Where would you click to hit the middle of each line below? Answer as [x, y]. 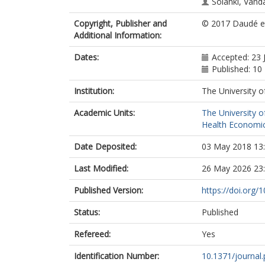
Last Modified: [101, 168]
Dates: [86, 57]
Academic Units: [104, 113]
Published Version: [109, 190]
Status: [87, 212]
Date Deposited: [105, 146]
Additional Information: [118, 35]
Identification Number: [117, 256]
